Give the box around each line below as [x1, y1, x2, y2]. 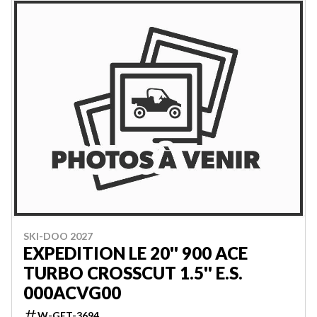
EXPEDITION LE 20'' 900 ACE [23, 243, 248, 263]
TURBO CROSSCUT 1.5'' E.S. [23, 263, 243, 283]
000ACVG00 [23, 282, 121, 303]
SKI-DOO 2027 [23, 230, 93, 242]
